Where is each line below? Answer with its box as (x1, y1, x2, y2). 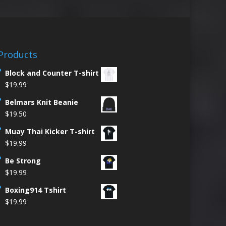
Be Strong (5, 155, 41, 165)
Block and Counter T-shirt (5, 68, 99, 78)
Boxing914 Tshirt (5, 185, 66, 195)
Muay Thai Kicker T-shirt (5, 126, 95, 136)
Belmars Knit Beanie (5, 97, 78, 107)
